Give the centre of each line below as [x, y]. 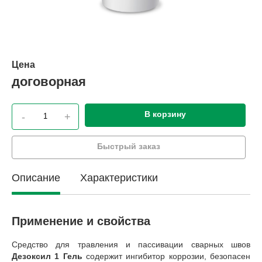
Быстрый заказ [129, 146]
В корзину [165, 114]
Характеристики [119, 177]
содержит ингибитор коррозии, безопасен [166, 256]
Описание [36, 177]
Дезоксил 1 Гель [47, 256]
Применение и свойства [81, 221]
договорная [49, 81]
